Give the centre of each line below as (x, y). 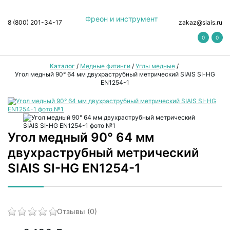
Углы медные (155, 66)
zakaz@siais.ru (200, 22)
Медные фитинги (105, 66)
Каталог (62, 66)
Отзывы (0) (77, 211)
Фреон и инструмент (121, 19)
